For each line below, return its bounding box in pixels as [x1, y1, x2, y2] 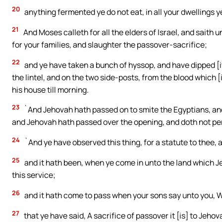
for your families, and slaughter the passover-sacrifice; [12, 39, 207, 50]
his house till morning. [12, 84, 89, 95]
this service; [12, 169, 55, 181]
